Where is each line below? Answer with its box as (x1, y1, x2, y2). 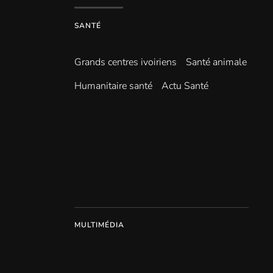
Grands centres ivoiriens (74, 55, 177, 69)
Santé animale (186, 55, 247, 69)
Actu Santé (161, 79, 208, 93)
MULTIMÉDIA (74, 220, 124, 230)
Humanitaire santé (74, 79, 152, 93)
